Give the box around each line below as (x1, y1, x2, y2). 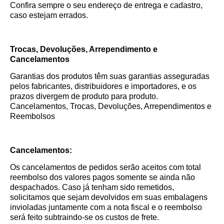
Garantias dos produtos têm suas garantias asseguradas (10, 71, 209, 80)
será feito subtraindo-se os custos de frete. (10, 212, 159, 221)
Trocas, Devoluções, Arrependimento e (10, 44, 157, 53)
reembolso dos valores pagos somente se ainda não (10, 172, 195, 181)
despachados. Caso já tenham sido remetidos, (10, 182, 174, 191)
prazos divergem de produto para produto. (10, 91, 158, 100)
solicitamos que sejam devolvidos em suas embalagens (10, 192, 207, 201)
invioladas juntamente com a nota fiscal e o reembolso (10, 202, 202, 211)
